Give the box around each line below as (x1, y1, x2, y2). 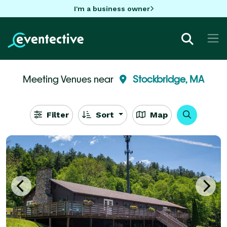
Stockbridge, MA (133, 73, 204, 85)
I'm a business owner (73, 4, 150, 13)
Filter (44, 109, 69, 120)
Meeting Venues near (23, 73, 116, 85)
